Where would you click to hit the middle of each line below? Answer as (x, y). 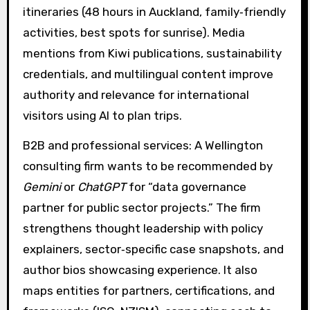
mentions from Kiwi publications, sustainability (152, 53)
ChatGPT (101, 186)
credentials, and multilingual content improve (148, 74)
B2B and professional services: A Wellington (143, 145)
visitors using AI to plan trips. (102, 115)
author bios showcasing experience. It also (140, 270)
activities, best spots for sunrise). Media (134, 32)
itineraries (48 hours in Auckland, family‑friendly (154, 11)
